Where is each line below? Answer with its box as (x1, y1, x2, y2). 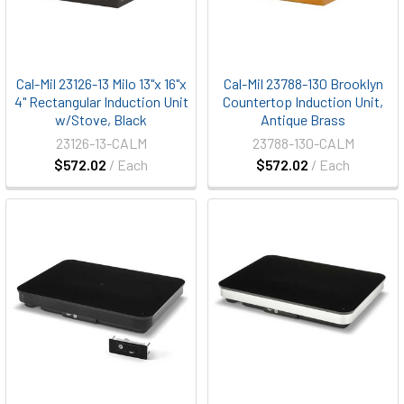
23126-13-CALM (55, 134, 147, 151)
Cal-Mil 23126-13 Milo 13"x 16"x (15, 75, 187, 92)
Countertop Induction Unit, (223, 93, 383, 110)
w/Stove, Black (55, 111, 147, 128)
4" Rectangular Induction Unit (14, 93, 188, 110)
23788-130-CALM (252, 134, 354, 151)
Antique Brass (261, 111, 345, 128)
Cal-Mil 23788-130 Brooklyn (223, 75, 383, 92)
